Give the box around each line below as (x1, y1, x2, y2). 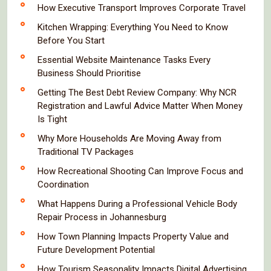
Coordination (38, 178, 89, 190)
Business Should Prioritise (38, 67, 141, 79)
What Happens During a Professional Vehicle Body (38, 198, 237, 209)
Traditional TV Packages (38, 146, 134, 157)
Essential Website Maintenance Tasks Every (38, 54, 211, 65)
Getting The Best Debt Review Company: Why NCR (38, 87, 237, 98)
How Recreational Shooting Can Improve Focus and (38, 165, 243, 177)
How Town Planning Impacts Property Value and (38, 230, 229, 242)
